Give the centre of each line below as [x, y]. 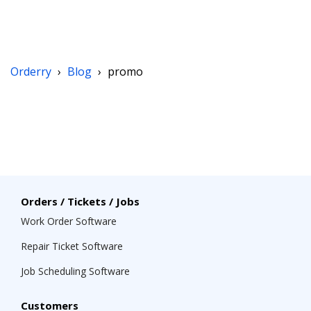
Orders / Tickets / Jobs [80, 201]
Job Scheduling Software [75, 271]
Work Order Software [69, 221]
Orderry [32, 72]
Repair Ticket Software [72, 246]
